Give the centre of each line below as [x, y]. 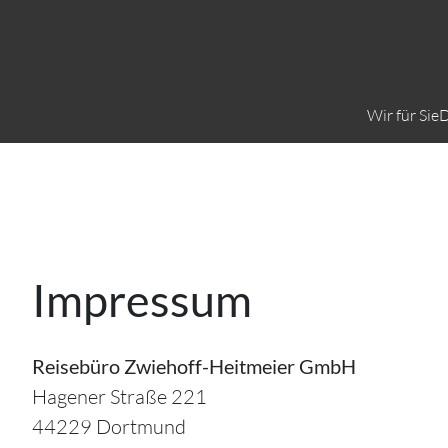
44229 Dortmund [109, 426]
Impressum [142, 300]
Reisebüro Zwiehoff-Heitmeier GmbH [194, 366]
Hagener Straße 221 [119, 396]
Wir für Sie [403, 115]
